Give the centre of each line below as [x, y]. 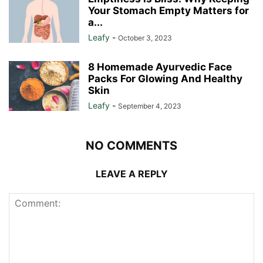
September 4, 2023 [150, 106]
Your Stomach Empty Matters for [168, 10]
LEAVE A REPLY [131, 173]
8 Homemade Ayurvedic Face [160, 67]
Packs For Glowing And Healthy [165, 78]
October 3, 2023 [145, 38]
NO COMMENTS [131, 145]
